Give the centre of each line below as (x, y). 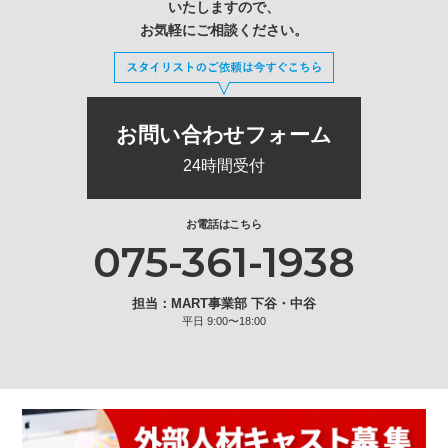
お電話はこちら (224, 224)
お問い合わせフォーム (224, 134)
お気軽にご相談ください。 (224, 29)
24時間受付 (224, 165)
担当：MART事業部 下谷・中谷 (224, 304)
